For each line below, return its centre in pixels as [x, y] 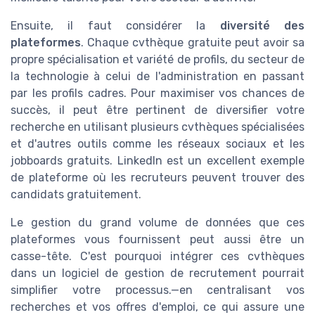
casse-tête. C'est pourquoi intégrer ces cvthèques [157, 256]
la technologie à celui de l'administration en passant [157, 76]
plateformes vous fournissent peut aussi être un [157, 239]
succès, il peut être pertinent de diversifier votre [157, 110]
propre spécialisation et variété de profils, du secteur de [157, 59]
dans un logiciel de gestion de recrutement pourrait [157, 273]
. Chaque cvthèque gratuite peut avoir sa [193, 43]
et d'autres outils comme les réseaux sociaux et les [157, 144]
